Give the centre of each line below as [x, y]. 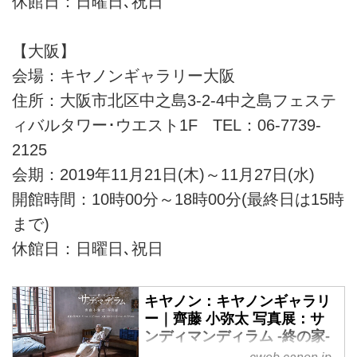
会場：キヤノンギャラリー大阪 [124, 75]
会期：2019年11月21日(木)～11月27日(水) [163, 174]
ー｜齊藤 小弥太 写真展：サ [235, 319]
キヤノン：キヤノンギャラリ [238, 302]
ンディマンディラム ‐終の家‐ [237, 337]
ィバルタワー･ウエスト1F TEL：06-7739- [167, 125]
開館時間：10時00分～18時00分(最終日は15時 [178, 199]
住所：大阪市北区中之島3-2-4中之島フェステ [174, 100]
